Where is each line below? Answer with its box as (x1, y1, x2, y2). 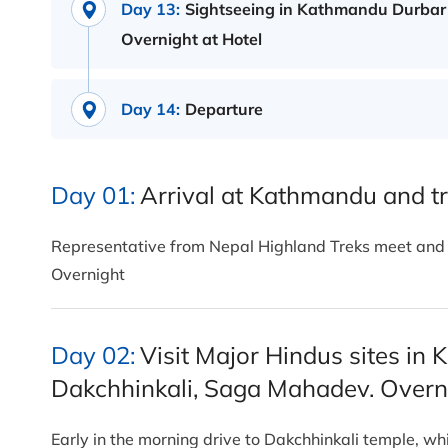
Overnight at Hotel (121, 29, 262, 50)
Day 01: (51, 180, 135, 211)
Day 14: (121, 99, 180, 120)
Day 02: (51, 340, 135, 371)
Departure (185, 99, 263, 120)
